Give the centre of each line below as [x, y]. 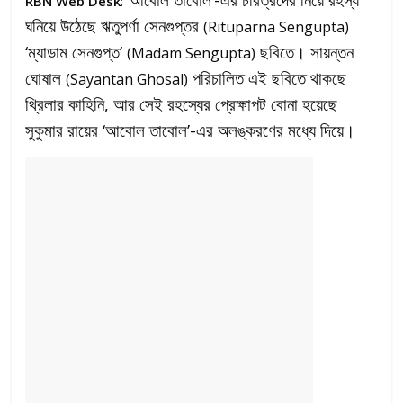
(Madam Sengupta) [192, 54]
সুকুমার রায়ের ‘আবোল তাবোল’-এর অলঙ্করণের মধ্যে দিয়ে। [191, 130]
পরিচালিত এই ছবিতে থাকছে [268, 78]
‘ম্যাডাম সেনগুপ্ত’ [76, 52]
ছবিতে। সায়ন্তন [305, 52]
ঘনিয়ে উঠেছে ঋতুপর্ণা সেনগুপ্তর [115, 26]
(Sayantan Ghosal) [127, 80]
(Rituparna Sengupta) [277, 27]
